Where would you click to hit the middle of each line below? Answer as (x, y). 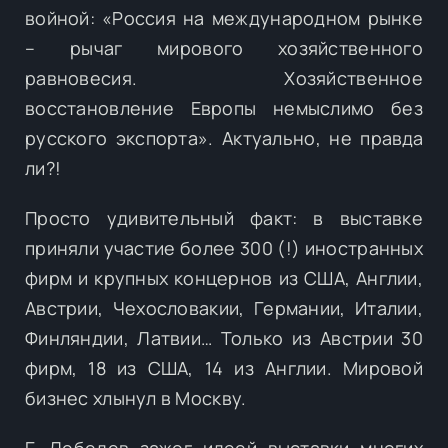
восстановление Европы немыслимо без (224, 107)
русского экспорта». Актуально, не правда (224, 137)
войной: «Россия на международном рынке (224, 17)
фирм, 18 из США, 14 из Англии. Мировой (224, 367)
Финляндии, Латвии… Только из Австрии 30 (224, 337)
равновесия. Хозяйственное (224, 77)
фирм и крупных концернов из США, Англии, (224, 277)
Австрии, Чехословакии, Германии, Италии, (224, 307)
